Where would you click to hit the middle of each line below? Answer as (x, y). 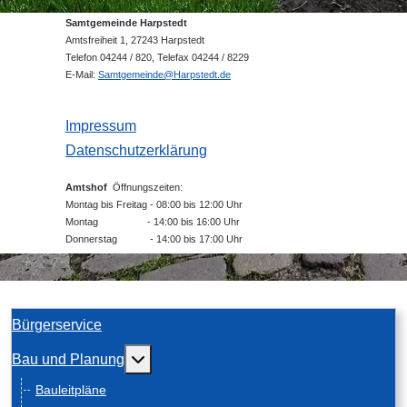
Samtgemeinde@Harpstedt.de (164, 75)
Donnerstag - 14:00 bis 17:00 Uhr (154, 239)
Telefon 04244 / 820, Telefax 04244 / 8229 (157, 58)
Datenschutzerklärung (136, 151)
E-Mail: (82, 75)
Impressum (101, 126)
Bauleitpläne (71, 390)
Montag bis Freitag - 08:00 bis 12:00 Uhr (155, 205)
